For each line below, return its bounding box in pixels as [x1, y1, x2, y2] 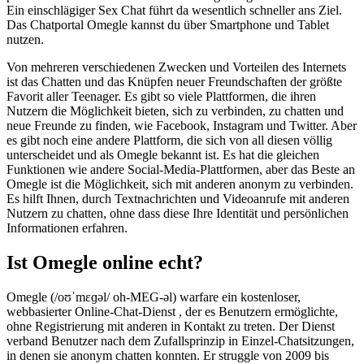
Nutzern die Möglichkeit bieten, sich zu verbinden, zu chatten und [6, 103, 344, 118]
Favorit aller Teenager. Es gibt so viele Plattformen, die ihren [6, 89, 316, 103]
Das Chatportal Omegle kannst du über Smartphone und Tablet [6, 17, 329, 32]
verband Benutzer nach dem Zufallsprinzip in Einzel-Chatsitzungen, [6, 333, 354, 348]
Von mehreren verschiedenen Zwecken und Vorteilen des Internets [6, 59, 346, 74]
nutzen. [6, 32, 44, 46]
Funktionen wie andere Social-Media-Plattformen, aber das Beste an [6, 162, 355, 176]
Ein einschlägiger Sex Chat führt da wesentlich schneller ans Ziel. [6, 2, 342, 17]
